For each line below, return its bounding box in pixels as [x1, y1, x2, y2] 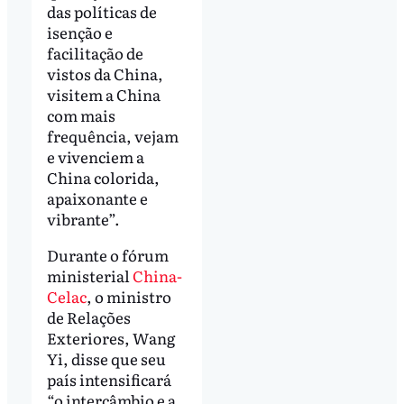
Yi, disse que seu [46, 346, 166, 370]
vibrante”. [46, 207, 120, 230]
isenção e [46, 20, 113, 43]
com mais [46, 103, 115, 126]
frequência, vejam [46, 124, 179, 147]
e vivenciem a [46, 144, 144, 168]
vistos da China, [46, 61, 163, 85]
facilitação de [46, 41, 143, 64]
